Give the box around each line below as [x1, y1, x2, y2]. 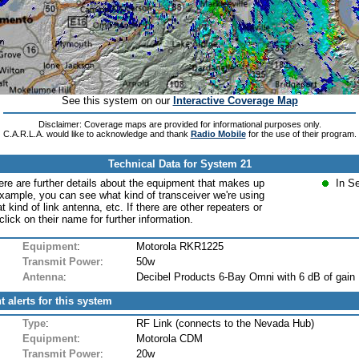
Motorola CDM [136, 332, 203, 345]
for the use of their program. [245, 128, 357, 139]
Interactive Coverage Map [172, 95, 298, 107]
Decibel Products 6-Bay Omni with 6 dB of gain [136, 270, 355, 283]
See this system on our [61, 95, 173, 107]
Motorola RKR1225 [136, 240, 224, 252]
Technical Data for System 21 [107, 157, 252, 170]
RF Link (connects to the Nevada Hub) [136, 317, 314, 329]
